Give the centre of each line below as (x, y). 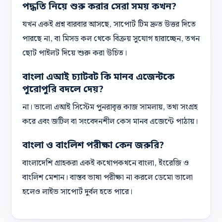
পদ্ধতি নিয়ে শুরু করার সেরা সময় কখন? (99, 7)
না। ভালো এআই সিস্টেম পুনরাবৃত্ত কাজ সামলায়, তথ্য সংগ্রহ (110, 107)
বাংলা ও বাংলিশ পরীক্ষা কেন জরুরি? (93, 146)
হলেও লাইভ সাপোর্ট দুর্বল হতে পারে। (77, 192)
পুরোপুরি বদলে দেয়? (63, 90)
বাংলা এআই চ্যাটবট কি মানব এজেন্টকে (98, 78)
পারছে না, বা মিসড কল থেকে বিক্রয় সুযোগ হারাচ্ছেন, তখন (111, 39)
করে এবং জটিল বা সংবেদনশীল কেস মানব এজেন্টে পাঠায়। (110, 122)
